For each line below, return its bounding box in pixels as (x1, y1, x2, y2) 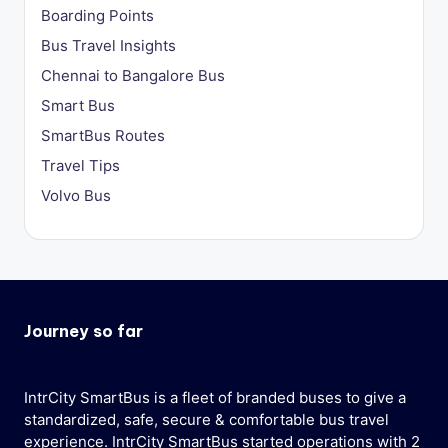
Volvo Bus (41, 185, 111, 205)
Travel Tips (41, 155, 120, 175)
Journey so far (24, 320, 143, 341)
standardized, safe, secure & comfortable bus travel (24, 409, 389, 429)
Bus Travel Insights (41, 35, 176, 55)
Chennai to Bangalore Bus (41, 65, 225, 85)
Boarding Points (41, 5, 154, 25)
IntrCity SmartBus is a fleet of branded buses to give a (24, 387, 406, 407)
